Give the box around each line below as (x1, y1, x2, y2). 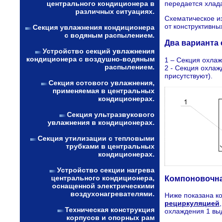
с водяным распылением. (64, 31, 155, 39)
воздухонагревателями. (70, 190, 155, 198)
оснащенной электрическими (52, 182, 155, 190)
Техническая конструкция (65, 206, 155, 214)
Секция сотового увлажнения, (49, 79, 155, 87)
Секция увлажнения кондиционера (33, 23, 155, 31)
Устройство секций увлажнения (43, 47, 155, 55)
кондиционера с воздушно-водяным (26, 55, 155, 63)
